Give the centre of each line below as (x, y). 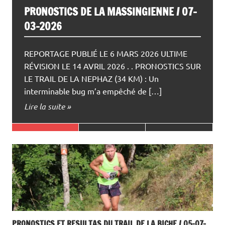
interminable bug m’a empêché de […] (93, 91)
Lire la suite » (47, 106)
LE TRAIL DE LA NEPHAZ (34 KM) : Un (91, 79)
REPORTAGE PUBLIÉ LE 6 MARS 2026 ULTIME (106, 53)
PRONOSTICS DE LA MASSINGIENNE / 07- (110, 12)
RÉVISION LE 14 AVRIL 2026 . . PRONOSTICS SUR (113, 66)
